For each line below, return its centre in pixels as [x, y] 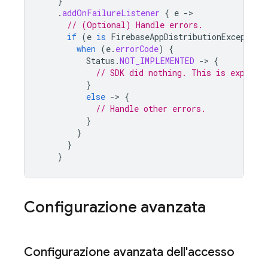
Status [100, 61]
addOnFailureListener [111, 13]
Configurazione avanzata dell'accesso [129, 252]
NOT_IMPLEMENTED [157, 61]
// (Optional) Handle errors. [135, 25]
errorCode [137, 49]
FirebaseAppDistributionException [188, 37]
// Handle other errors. [151, 109]
